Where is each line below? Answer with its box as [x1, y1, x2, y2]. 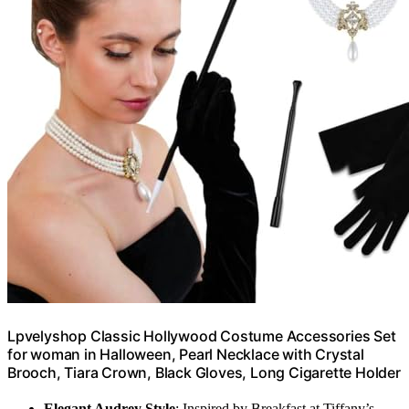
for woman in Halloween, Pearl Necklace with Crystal [7, 344, 364, 363]
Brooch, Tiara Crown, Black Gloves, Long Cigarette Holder [7, 362, 401, 382]
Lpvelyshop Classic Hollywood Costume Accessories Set [7, 326, 396, 345]
